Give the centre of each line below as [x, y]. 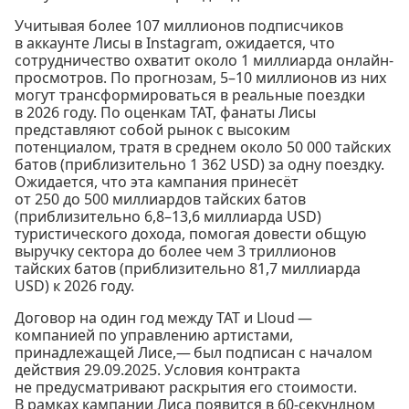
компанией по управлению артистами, [154, 336]
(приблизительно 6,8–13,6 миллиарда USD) [168, 217]
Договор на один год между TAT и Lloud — [165, 318]
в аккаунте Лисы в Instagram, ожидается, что [175, 43]
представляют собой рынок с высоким [152, 130]
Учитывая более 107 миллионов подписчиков [179, 26]
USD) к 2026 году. [74, 286]
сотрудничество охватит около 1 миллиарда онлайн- [204, 61]
